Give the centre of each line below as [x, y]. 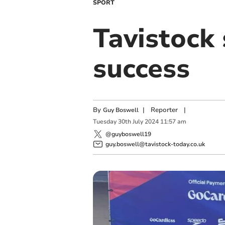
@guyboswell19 [128, 134]
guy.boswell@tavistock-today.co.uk [155, 144]
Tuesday [104, 122]
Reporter [164, 110]
